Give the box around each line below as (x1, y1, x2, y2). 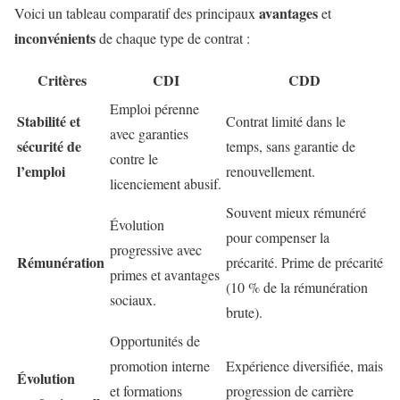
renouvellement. (226, 161, 315, 180)
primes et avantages (110, 264, 220, 284)
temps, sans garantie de (226, 136, 355, 155)
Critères (37, 69, 87, 90)
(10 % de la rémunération (226, 277, 368, 296)
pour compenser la (226, 227, 329, 246)
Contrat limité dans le (226, 111, 346, 130)
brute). (226, 302, 262, 321)
